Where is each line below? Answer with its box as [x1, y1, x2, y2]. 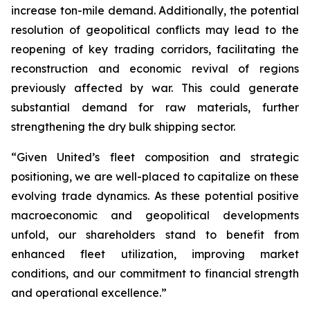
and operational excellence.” [11, 286, 167, 300]
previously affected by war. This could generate [11, 81, 299, 95]
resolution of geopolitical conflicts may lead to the [11, 23, 299, 37]
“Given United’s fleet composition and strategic [11, 150, 299, 165]
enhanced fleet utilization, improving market [11, 247, 299, 262]
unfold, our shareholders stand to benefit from [11, 228, 299, 242]
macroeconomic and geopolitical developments [11, 208, 299, 223]
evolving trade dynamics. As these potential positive [11, 189, 299, 203]
